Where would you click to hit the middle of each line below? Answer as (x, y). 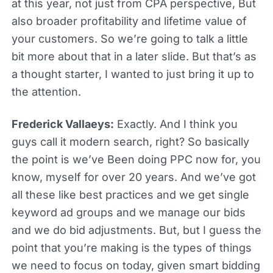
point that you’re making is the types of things (131, 247)
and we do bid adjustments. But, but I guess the (136, 230)
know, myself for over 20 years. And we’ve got (133, 177)
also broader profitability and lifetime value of (129, 21)
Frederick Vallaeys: (62, 124)
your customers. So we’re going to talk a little (129, 38)
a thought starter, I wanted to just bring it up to (133, 74)
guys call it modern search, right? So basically (130, 141)
